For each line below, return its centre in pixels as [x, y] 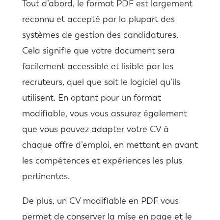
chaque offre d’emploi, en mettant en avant [110, 145]
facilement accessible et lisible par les [97, 66]
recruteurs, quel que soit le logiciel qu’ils [101, 82]
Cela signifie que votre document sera [98, 50]
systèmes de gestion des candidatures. [100, 35]
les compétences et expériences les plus [102, 160]
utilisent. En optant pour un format [91, 97]
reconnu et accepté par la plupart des [98, 19]
